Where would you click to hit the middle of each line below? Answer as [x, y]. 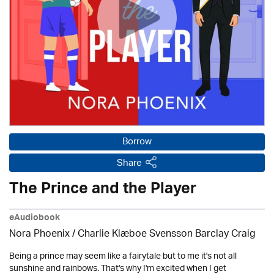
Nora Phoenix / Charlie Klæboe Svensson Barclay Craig [132, 235]
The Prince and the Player [103, 191]
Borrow [137, 142]
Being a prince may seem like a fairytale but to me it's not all [123, 257]
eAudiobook [35, 219]
